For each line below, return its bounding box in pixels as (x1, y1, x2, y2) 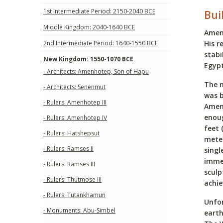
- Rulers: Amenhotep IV (43, 113, 107, 122)
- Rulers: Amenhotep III (43, 98, 107, 107)
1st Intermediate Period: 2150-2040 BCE (43, 6, 155, 15)
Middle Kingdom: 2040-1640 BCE (43, 22, 135, 31)
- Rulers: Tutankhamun (43, 190, 106, 199)
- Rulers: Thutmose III (43, 175, 102, 184)
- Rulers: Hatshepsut (43, 128, 100, 137)
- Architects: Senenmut (43, 82, 106, 91)
